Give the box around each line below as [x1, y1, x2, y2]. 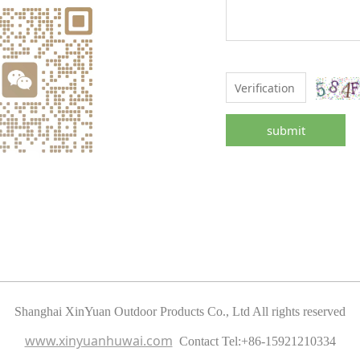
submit [266, 122, 305, 139]
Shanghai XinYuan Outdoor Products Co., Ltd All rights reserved [14, 304, 346, 318]
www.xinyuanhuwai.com [24, 331, 173, 350]
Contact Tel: [178, 333, 241, 348]
